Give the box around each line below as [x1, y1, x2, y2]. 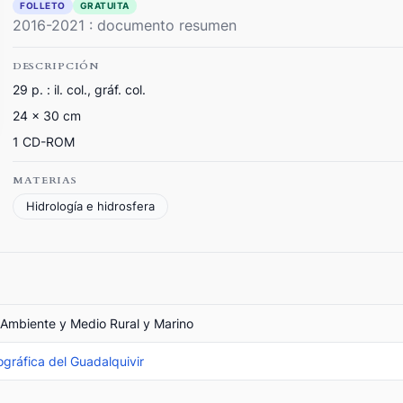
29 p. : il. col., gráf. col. [13, 81, 146, 97]
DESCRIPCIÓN [13, 58, 99, 73]
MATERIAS [13, 173, 77, 187]
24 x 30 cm [13, 107, 81, 123]
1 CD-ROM [13, 133, 75, 149]
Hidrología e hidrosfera [26, 199, 155, 213]
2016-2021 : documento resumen [13, 15, 237, 34]
